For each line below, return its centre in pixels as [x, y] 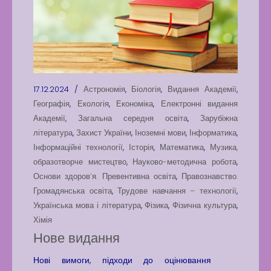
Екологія [93, 104]
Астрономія [104, 89]
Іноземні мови [160, 133]
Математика [182, 147]
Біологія [146, 89]
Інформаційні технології [78, 147]
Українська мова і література [87, 205]
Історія [141, 147]
